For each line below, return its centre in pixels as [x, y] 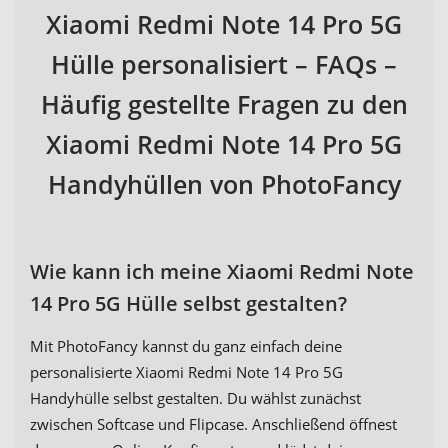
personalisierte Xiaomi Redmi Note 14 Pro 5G [186, 372]
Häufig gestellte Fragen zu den [224, 104]
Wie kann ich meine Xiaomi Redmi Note [222, 272]
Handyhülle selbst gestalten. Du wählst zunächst [195, 398]
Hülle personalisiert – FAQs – [224, 64]
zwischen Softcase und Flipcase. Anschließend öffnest [213, 424]
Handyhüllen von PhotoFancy [224, 184]
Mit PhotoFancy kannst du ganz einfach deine [186, 346]
